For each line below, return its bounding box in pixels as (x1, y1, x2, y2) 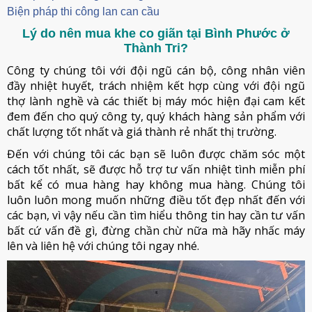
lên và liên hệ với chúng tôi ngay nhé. (7, 238, 199, 253)
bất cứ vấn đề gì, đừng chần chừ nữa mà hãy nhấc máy (7, 223, 305, 238)
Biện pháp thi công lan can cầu (7, 6, 159, 17)
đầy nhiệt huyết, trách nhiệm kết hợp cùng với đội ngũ (7, 78, 305, 93)
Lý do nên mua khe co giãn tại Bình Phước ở (22, 26, 290, 40)
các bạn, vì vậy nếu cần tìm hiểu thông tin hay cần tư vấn (7, 208, 305, 223)
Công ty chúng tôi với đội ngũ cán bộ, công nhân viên (7, 63, 305, 78)
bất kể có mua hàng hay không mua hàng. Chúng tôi (7, 177, 305, 192)
